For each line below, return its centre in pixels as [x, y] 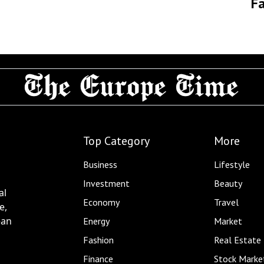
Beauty [228, 183]
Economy [101, 202]
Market [228, 221]
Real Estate [237, 240]
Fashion [98, 240]
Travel [226, 202]
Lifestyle [232, 164]
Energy [96, 221]
